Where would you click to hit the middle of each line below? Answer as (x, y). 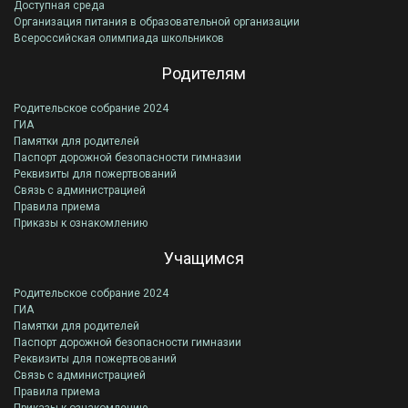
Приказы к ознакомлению (81, 223)
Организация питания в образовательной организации (157, 22)
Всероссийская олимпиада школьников (119, 38)
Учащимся (204, 258)
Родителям (204, 73)
